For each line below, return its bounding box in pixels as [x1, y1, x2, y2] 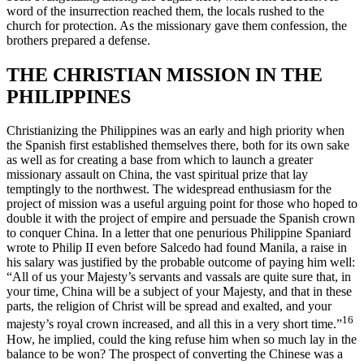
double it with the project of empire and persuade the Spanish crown [6, 211, 355, 226]
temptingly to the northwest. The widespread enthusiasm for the [6, 182, 331, 197]
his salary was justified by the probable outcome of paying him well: [6, 255, 355, 270]
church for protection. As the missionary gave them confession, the [6, 18, 347, 32]
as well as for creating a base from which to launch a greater [6, 153, 313, 167]
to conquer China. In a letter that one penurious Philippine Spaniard [6, 226, 351, 240]
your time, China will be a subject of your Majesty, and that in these [6, 284, 352, 299]
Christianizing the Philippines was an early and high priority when [6, 123, 344, 138]
